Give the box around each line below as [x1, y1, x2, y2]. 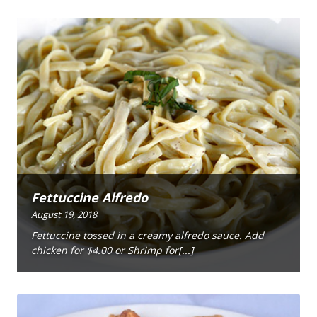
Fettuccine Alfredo [31, 188, 148, 206]
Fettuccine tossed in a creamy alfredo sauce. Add [31, 229, 264, 243]
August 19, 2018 [31, 207, 97, 221]
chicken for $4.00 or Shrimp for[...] [31, 243, 194, 258]
